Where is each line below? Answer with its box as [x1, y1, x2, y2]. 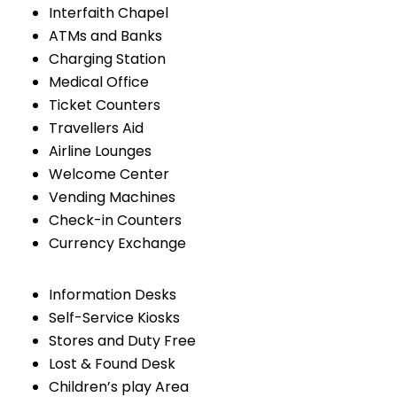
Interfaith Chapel [49, 3, 168, 24]
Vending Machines [49, 187, 175, 208]
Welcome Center [49, 164, 169, 185]
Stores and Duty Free [49, 331, 196, 352]
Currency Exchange [49, 233, 186, 254]
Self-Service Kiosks [49, 307, 180, 329]
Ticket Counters [49, 95, 160, 116]
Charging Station [49, 49, 166, 70]
